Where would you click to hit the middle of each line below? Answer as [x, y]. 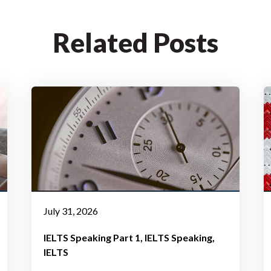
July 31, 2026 [71, 211]
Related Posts [135, 42]
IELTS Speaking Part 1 [92, 237]
